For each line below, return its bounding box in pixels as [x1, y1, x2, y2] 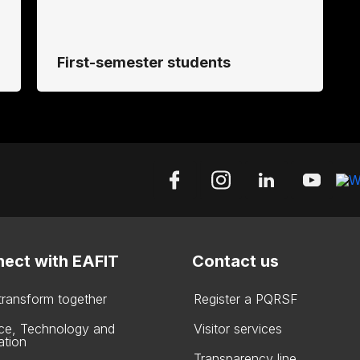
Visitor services [194, 320, 282, 337]
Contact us [192, 251, 279, 271]
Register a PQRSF [194, 290, 298, 307]
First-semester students [56, 53, 231, 71]
